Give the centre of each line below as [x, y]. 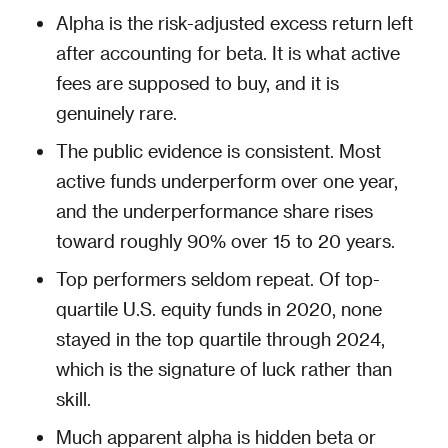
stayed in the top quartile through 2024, [220, 338]
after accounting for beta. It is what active [228, 52]
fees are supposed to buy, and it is [197, 82]
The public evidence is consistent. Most [218, 150]
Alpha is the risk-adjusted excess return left [234, 22]
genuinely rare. [116, 112]
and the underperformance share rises [214, 210]
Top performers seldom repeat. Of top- [218, 278]
